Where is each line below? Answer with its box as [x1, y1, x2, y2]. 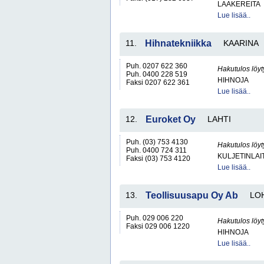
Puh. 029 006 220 [126, 214, 183, 222]
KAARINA [223, 38, 259, 48]
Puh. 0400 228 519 [126, 70, 187, 78]
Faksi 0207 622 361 [126, 78, 190, 87]
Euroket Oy [146, 114, 196, 124]
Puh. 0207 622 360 [126, 62, 187, 70]
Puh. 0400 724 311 [126, 146, 187, 154]
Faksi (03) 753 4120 [126, 154, 190, 163]
